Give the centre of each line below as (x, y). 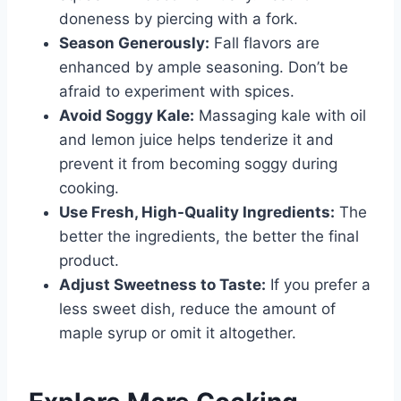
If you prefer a (318, 285)
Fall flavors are (264, 43)
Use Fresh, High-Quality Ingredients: (197, 213)
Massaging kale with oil (280, 116)
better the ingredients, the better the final (209, 237)
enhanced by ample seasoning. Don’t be (204, 68)
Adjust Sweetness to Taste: (162, 285)
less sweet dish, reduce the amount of (197, 309)
